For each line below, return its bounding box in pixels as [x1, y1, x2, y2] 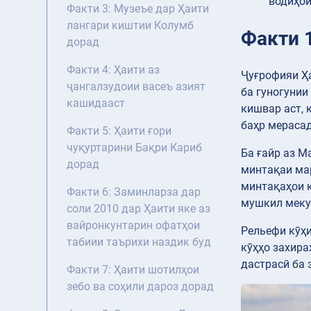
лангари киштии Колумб [67, 19, 194, 33]
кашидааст [67, 96, 125, 110]
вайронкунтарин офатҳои [67, 219, 200, 233]
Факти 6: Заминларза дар [67, 185, 201, 199]
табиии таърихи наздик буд [67, 235, 211, 249]
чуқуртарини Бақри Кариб [67, 141, 202, 155]
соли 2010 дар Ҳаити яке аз [67, 202, 210, 216]
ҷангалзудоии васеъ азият [67, 80, 205, 94]
